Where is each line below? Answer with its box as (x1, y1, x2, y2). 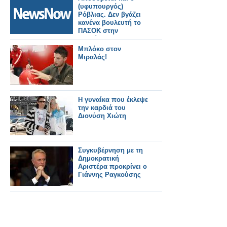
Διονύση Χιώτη (78, 112, 126, 120)
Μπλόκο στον (78, 45, 121, 53)
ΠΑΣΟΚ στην (78, 27, 118, 34)
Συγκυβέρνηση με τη (78, 146, 143, 154)
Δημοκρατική (78, 155, 119, 162)
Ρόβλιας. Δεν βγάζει (78, 11, 141, 18)
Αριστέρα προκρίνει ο (78, 163, 147, 170)
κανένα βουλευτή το (78, 19, 141, 26)
